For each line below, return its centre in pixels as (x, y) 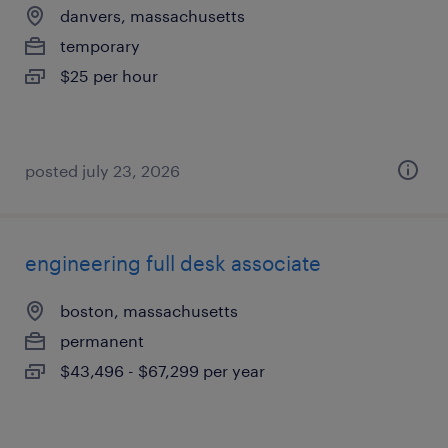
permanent (102, 340)
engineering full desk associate (173, 263)
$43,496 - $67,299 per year (162, 370)
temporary (100, 45)
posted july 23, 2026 (102, 170)
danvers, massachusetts (152, 15)
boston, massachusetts (149, 310)
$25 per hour (109, 75)
